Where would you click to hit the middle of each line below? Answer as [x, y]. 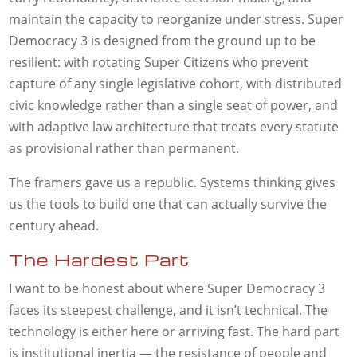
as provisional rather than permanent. [124, 149]
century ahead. [54, 226]
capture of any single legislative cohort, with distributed [176, 84]
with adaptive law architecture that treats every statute [174, 127]
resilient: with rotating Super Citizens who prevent [159, 63]
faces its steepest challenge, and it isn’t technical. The [169, 310]
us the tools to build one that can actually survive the [168, 204]
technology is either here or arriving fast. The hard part [175, 332]
